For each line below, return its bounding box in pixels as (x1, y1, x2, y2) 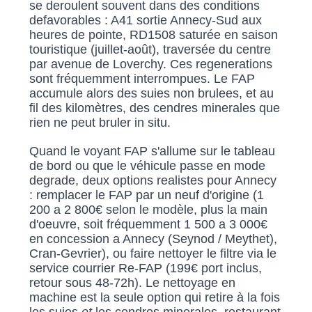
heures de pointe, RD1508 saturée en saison (29, 28, 279, 42)
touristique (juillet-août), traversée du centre (29, 42, 272, 57)
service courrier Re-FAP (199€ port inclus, (29, 261, 263, 276)
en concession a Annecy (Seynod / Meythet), (29, 232, 278, 247)
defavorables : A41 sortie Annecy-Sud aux (29, 13, 263, 28)
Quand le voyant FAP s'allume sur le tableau (29, 144, 276, 159)
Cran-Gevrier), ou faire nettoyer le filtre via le (29, 247, 277, 261)
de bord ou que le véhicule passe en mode (29, 159, 266, 173)
